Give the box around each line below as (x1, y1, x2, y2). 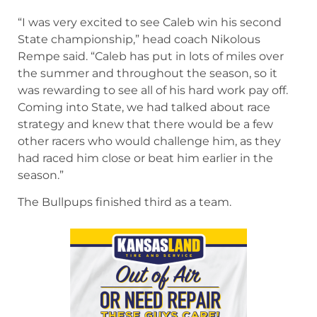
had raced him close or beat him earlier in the (18, 252, 273, 266)
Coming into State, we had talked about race (18, 201, 270, 215)
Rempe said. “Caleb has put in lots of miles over (18, 150, 284, 164)
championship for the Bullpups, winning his (18, 72, 265, 86)
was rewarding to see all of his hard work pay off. (18, 184, 288, 198)
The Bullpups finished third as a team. (18, 296, 234, 310)
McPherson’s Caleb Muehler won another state (18, 55, 282, 69)
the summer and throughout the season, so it (18, 167, 277, 181)
